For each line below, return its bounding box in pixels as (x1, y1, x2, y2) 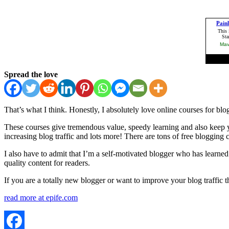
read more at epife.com (4, 193, 78, 202)
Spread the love (4, 70, 58, 79)
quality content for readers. (4, 158, 90, 167)
